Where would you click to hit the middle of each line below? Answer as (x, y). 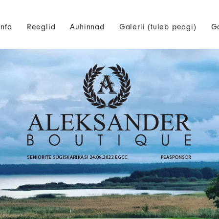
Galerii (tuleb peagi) (158, 27)
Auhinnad (87, 27)
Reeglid (41, 27)
